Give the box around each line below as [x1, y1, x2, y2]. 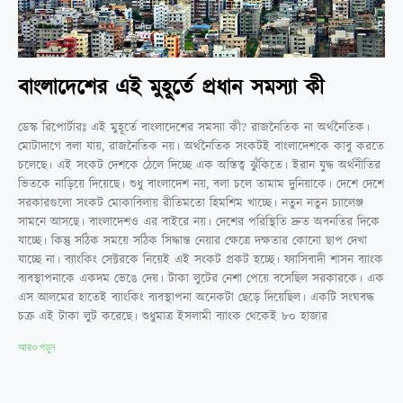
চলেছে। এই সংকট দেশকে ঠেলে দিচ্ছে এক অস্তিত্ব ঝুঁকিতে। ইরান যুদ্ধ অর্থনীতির [18, 156, 381, 175]
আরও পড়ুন [18, 340, 55, 354]
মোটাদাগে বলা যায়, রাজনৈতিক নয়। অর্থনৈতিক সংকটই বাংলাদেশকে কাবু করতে [18, 137, 384, 156]
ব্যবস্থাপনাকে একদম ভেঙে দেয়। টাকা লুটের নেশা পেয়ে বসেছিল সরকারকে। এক [18, 269, 384, 288]
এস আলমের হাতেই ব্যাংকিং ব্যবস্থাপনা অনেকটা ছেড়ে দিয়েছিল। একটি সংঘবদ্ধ [18, 288, 374, 307]
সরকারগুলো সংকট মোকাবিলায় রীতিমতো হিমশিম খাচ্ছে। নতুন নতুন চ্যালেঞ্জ [18, 193, 363, 212]
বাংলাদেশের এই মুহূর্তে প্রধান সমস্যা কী [18, 72, 324, 103]
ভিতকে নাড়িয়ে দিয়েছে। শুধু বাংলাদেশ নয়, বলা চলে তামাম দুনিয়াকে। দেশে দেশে [18, 175, 384, 193]
